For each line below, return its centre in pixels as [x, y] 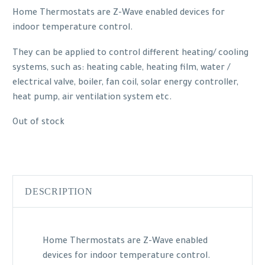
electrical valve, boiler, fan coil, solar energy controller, [125, 83]
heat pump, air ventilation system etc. [92, 98]
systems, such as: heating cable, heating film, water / [121, 68]
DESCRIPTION [59, 192]
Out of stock [38, 123]
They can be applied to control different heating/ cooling [130, 54]
